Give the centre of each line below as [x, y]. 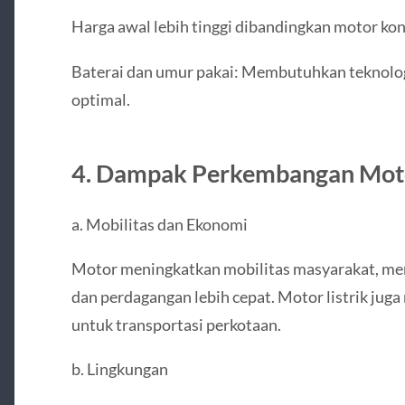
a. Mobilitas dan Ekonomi [159, 224]
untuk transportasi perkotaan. [176, 324]
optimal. [100, 99]
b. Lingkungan [119, 369]
